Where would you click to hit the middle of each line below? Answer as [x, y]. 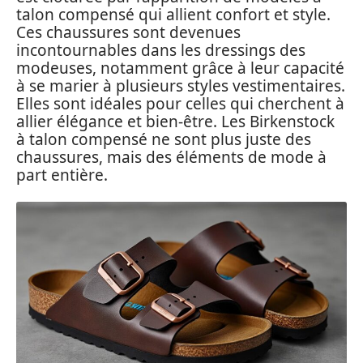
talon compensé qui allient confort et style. [173, 14]
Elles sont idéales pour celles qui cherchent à [180, 103]
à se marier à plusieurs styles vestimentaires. [181, 85]
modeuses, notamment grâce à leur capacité [180, 68]
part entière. [62, 175]
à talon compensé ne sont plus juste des [164, 139]
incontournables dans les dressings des [161, 50]
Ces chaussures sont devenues [128, 32]
